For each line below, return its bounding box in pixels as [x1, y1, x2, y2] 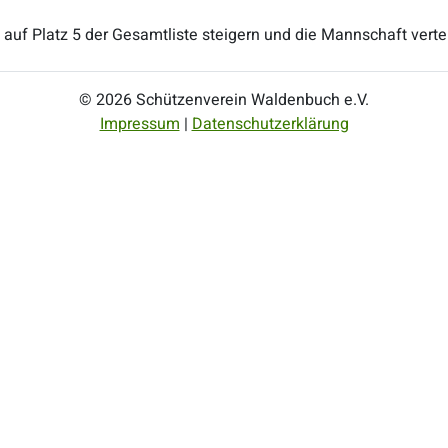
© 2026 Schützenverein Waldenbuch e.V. [79, 88, 369, 112]
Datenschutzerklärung [191, 112, 349, 136]
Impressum [99, 112, 180, 136]
